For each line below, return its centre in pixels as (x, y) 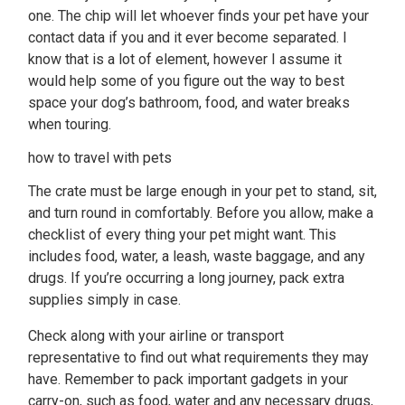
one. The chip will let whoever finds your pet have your (198, 16)
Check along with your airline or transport (156, 336)
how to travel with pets (100, 158)
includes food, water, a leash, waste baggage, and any (197, 256)
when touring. (70, 124)
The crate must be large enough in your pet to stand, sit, (202, 191)
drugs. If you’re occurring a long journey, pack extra (186, 278)
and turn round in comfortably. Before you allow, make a (201, 213)
